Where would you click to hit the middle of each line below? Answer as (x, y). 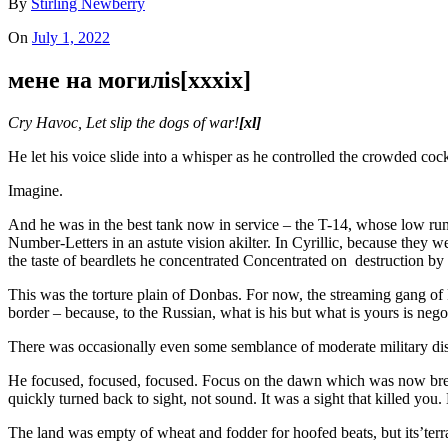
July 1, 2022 (71, 38)
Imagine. (35, 191)
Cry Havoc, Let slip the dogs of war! (123, 123)
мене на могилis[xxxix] (129, 80)
